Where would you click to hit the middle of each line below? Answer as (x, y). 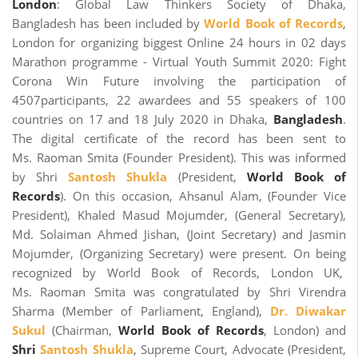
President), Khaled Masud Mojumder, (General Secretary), (179, 215)
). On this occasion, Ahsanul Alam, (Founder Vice (203, 196)
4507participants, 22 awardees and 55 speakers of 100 (179, 100)
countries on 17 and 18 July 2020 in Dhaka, (143, 119)
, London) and (305, 330)
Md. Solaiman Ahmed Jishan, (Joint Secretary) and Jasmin (179, 235)
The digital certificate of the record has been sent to (179, 139)
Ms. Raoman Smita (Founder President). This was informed (179, 158)
